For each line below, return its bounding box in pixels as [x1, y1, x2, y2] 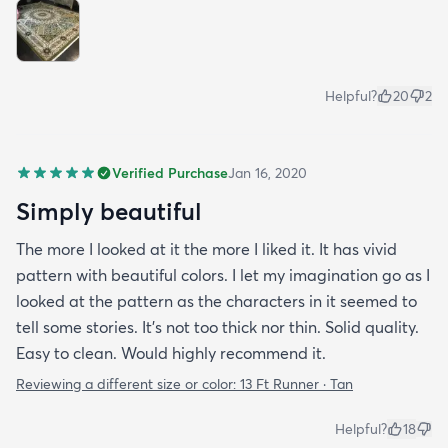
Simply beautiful [16, 196, 202, 226]
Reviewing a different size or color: [16, 375, 240, 393]
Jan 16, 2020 [228, 164, 307, 182]
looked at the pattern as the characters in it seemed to [16, 291, 417, 311]
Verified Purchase [112, 164, 228, 182]
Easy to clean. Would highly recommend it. [16, 343, 326, 363]
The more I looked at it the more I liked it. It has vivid [16, 239, 397, 259]
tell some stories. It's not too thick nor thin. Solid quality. [16, 317, 419, 337]
